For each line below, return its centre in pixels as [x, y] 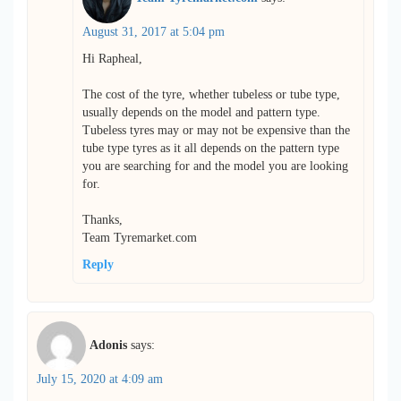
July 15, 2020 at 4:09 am [100, 380]
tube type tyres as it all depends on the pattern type [211, 149]
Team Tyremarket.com [140, 238]
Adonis [108, 346]
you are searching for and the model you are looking [215, 166]
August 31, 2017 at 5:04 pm [154, 32]
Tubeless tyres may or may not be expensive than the [216, 131]
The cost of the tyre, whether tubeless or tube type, [211, 95]
